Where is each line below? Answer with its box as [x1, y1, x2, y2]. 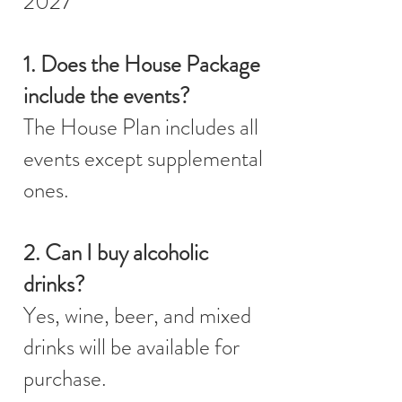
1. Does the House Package [23, 48, 260, 81]
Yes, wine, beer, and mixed [23, 299, 251, 332]
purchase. [23, 362, 107, 395]
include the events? [23, 79, 190, 112]
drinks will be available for [23, 330, 240, 363]
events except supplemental [23, 142, 263, 175]
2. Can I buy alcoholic [23, 236, 208, 269]
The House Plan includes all [23, 110, 258, 144]
